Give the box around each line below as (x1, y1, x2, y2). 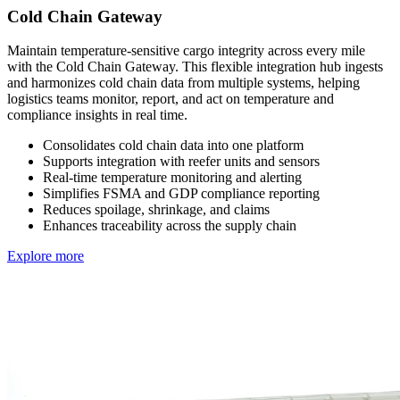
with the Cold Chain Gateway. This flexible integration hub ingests (7, 59, 383, 75)
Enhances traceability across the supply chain (43, 218, 296, 234)
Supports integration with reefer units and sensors (43, 154, 320, 170)
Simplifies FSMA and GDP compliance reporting (43, 186, 320, 202)
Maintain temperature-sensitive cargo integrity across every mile (7, 43, 365, 59)
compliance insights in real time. (7, 107, 187, 123)
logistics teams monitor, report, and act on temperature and (7, 91, 334, 107)
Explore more (7, 248, 84, 264)
